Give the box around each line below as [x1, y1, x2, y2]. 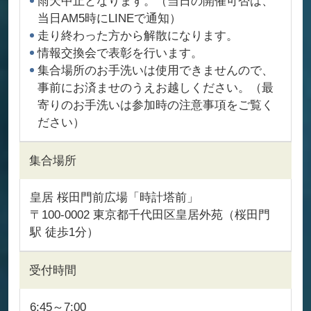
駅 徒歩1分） [29, 224, 99, 239]
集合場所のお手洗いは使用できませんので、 [37, 62, 274, 77]
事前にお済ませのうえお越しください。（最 [37, 80, 274, 94]
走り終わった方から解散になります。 [37, 28, 238, 42]
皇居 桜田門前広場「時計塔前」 [29, 190, 199, 204]
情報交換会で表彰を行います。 [37, 45, 203, 60]
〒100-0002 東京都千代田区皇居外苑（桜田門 [29, 207, 270, 221]
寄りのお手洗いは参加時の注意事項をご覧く [37, 97, 274, 112]
